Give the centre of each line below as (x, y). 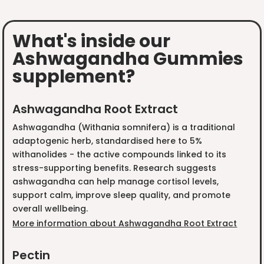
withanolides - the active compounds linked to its (119, 155)
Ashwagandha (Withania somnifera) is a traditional (123, 128)
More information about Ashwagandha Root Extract (125, 224)
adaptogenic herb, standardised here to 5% (107, 141)
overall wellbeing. (50, 209)
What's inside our (91, 41)
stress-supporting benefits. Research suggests (114, 168)
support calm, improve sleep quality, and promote (121, 195)
